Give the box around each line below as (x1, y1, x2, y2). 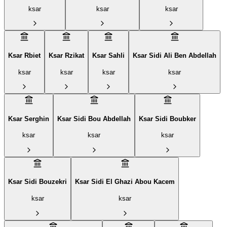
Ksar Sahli (92, 51, 125, 59)
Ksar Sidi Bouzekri (8, 178, 67, 186)
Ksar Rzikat (49, 51, 84, 59)
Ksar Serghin (8, 115, 49, 123)
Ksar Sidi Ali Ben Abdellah (133, 51, 216, 59)
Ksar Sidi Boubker (139, 115, 196, 123)
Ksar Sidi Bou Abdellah (57, 115, 131, 123)
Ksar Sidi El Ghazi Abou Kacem (75, 178, 175, 186)
